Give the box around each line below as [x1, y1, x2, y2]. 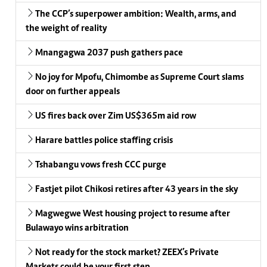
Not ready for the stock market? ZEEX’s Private [35, 248, 219, 258]
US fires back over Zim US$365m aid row [35, 111, 196, 122]
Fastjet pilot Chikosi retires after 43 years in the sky [35, 185, 238, 195]
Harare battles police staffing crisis [35, 136, 173, 146]
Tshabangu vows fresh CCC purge [35, 160, 166, 170]
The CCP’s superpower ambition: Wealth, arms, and [35, 10, 237, 20]
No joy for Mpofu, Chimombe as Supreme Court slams [35, 73, 244, 83]
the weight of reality [26, 24, 107, 34]
